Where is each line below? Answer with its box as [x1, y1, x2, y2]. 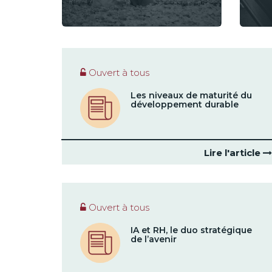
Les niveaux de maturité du [130, 90, 252, 101]
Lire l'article [204, 147, 263, 158]
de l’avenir [130, 234, 177, 245]
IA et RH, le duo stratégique [130, 225, 252, 236]
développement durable [130, 99, 239, 110]
